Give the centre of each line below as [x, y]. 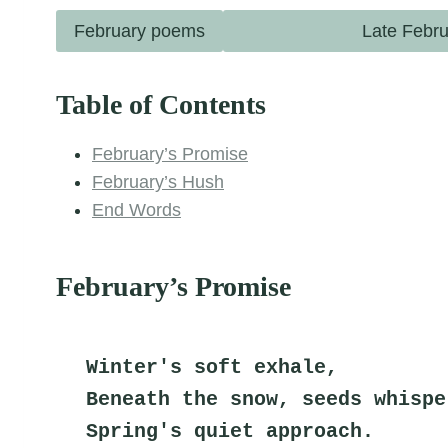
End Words [136, 209]
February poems [139, 30]
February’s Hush [158, 181]
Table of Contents [161, 104]
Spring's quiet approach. [230, 431]
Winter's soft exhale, [212, 367]
